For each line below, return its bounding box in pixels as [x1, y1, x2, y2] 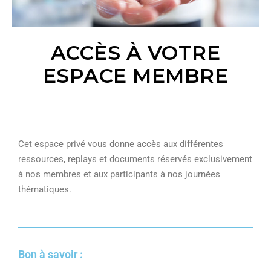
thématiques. [18, 184, 71, 195]
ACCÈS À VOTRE [50, 41, 221, 65]
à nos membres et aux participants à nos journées [18, 169, 220, 180]
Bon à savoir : [18, 248, 83, 261]
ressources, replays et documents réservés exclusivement [18, 154, 252, 165]
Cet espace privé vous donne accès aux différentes [18, 139, 223, 150]
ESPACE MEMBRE [42, 64, 229, 88]
